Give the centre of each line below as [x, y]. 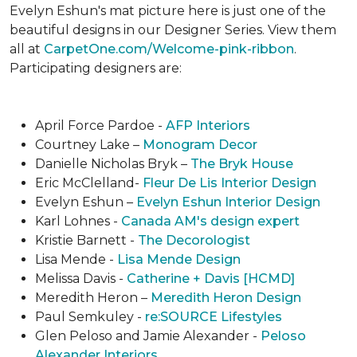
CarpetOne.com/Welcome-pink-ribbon [169, 49]
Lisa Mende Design [179, 259]
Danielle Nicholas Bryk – [113, 163]
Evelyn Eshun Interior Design [228, 202]
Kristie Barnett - [86, 240]
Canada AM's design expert [210, 221]
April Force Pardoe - [100, 125]
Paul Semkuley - [90, 316]
